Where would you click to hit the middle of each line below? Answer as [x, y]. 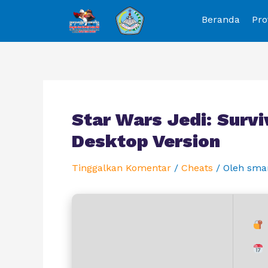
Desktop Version [146, 141]
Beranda [220, 19]
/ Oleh [230, 168]
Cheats [197, 168]
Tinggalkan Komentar [121, 168]
